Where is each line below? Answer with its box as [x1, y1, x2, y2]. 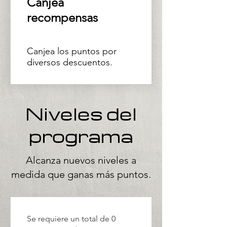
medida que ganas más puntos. [11, 168, 151, 180]
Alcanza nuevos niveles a [26, 154, 136, 166]
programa [29, 124, 133, 147]
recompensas [27, 10, 98, 25]
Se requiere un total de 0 [27, 214, 116, 223]
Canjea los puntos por [27, 46, 117, 57]
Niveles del [25, 102, 137, 125]
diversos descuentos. [27, 57, 112, 68]
